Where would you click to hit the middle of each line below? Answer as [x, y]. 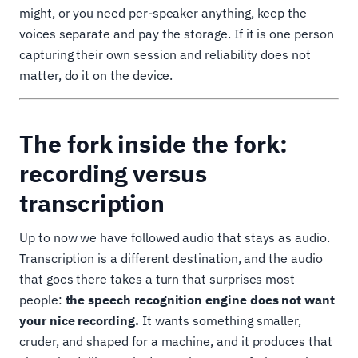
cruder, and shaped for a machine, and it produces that [176, 342]
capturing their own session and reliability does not [165, 55]
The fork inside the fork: [153, 144]
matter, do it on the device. [96, 76]
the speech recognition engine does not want [200, 300]
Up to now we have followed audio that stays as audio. [175, 238]
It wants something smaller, [220, 321]
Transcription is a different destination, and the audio [171, 259]
